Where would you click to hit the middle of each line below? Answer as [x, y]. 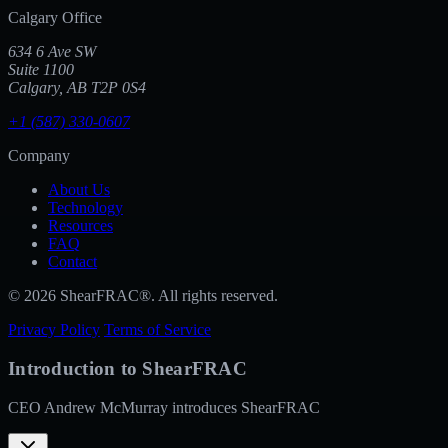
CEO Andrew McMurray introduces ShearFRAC [164, 407]
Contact [72, 262]
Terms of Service [157, 330]
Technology [85, 208]
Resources [80, 226]
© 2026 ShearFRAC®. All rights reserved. [143, 296]
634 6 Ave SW [52, 52]
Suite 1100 [41, 70]
